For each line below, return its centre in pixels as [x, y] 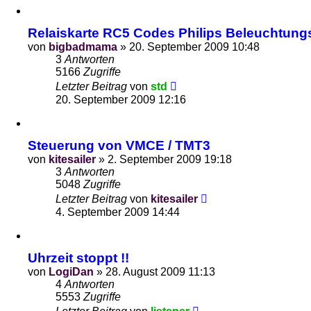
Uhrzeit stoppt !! [78, 258]
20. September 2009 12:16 [121, 100]
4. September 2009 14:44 [118, 212]
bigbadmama [83, 47]
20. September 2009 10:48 [194, 47]
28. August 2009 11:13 [160, 272]
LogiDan [71, 272]
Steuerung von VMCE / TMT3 [119, 145]
